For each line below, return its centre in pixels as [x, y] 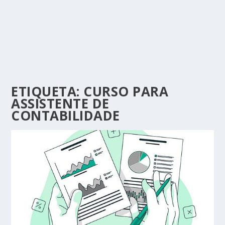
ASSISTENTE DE [60, 103]
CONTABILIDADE [66, 116]
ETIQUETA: [47, 91]
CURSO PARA [126, 91]
